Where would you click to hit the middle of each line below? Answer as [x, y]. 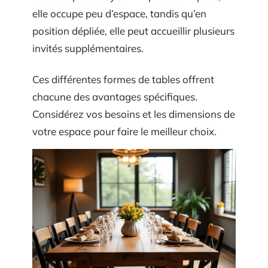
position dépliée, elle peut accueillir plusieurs [133, 31]
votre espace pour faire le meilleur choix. [124, 131]
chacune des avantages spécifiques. [115, 96]
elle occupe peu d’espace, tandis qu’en [119, 13]
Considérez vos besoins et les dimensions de [134, 114]
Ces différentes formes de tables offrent [123, 79]
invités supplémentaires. [88, 48]
